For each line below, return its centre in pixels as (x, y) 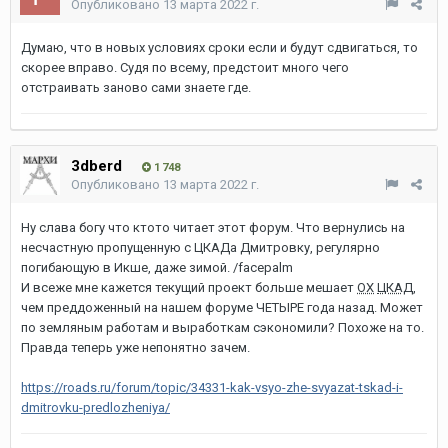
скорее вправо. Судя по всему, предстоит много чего (185, 67)
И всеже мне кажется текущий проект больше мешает (189, 287)
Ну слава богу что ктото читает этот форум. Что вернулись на (213, 227)
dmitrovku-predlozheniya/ (95, 407)
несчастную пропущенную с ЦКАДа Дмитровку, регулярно (200, 247)
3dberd (96, 165)
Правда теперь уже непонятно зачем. (135, 347)
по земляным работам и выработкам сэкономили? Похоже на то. (222, 327)
